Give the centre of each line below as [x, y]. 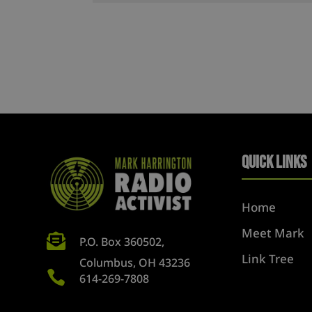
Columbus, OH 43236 [134, 262]
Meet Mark [273, 233]
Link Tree [267, 258]
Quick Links [274, 162]
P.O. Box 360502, [122, 241]
